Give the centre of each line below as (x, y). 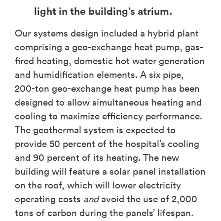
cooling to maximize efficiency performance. (109, 115)
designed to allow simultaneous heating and (108, 102)
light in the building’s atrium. (103, 11)
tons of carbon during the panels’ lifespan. (105, 212)
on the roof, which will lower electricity (98, 184)
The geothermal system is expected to (95, 129)
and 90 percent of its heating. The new (97, 157)
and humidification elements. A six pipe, (99, 74)
